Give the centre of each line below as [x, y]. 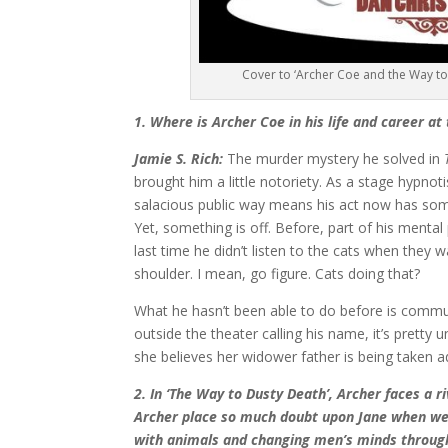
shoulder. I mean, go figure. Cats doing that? [277, 274]
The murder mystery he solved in [336, 159]
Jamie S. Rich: [181, 159]
